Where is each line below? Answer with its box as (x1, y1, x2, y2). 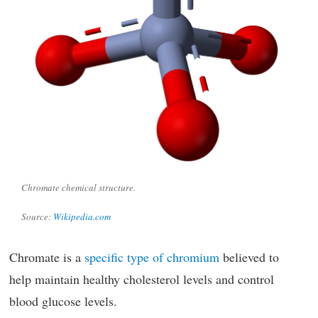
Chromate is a (9, 248, 84, 266)
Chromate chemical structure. (21, 180, 136, 194)
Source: (21, 209, 53, 223)
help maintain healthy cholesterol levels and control (9, 270, 274, 288)
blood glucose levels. (9, 292, 117, 310)
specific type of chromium (84, 248, 219, 266)
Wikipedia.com (53, 209, 111, 223)
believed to (219, 248, 279, 266)
